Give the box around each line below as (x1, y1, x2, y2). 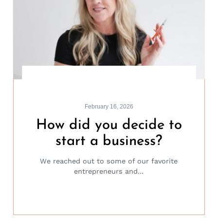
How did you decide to (36, 118, 182, 133)
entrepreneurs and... (74, 167, 144, 175)
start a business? (55, 134, 163, 149)
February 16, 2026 (84, 103, 133, 109)
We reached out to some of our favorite (40, 157, 178, 165)
